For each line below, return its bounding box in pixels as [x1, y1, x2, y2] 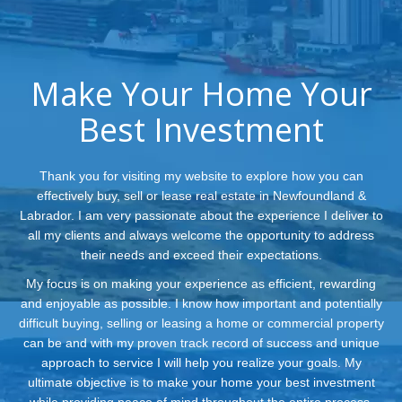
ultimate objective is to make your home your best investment [27, 375, 375, 389]
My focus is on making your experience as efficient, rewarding [26, 276, 376, 291]
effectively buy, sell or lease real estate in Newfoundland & [36, 188, 366, 203]
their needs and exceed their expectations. [80, 248, 322, 262]
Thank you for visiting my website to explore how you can [39, 169, 363, 183]
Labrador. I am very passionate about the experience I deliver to [19, 208, 383, 223]
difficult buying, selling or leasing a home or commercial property [18, 316, 384, 330]
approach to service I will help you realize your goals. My [40, 355, 362, 370]
